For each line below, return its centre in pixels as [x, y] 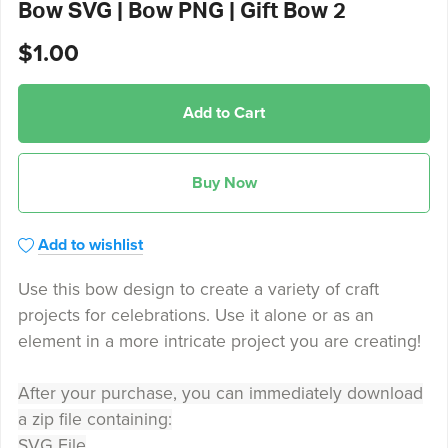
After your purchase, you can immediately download [220, 393]
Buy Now [224, 182]
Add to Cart [224, 113]
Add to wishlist [90, 244]
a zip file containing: [94, 419]
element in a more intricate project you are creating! [219, 341]
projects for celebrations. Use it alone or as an [195, 315]
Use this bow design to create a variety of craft [198, 289]
